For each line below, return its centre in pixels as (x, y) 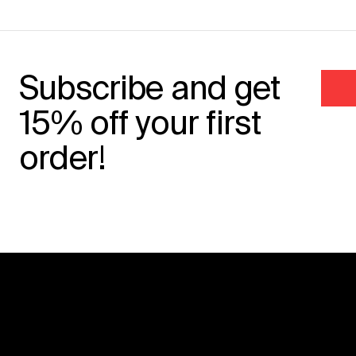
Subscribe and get (150, 87)
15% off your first (140, 122)
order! (63, 157)
